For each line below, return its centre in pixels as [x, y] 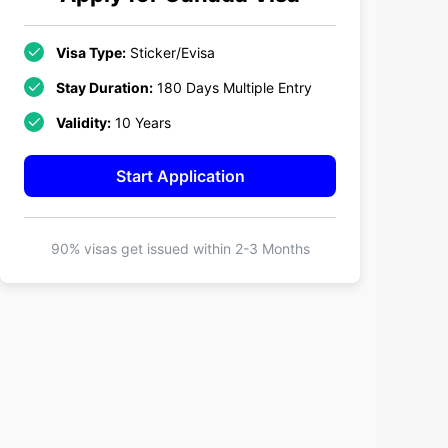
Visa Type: [91, 52]
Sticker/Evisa [170, 52]
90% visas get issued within [142, 248]
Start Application [180, 176]
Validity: [83, 122]
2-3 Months [272, 248]
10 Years [143, 122]
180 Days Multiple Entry [234, 87]
